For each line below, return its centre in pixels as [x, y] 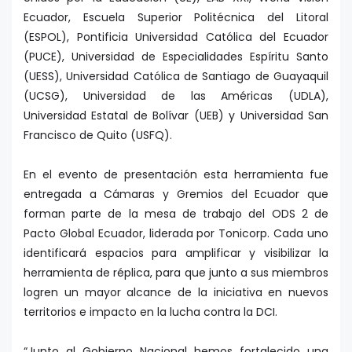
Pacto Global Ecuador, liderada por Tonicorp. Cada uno [176, 234]
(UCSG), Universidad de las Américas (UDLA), [176, 96]
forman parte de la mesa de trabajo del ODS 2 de [176, 214]
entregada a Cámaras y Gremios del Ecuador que [176, 194]
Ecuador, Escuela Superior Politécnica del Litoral [176, 18]
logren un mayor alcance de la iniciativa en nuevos [176, 293]
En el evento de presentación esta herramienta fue [176, 175]
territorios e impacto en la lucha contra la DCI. [150, 312]
